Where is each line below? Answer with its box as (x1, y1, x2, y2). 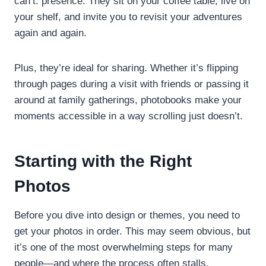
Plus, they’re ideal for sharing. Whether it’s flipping (14, 62, 238, 74)
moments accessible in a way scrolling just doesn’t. (14, 110, 243, 122)
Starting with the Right (14, 151, 192, 170)
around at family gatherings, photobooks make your (14, 94, 242, 106)
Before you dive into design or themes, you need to (14, 209, 240, 221)
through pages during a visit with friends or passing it (14, 78, 249, 90)
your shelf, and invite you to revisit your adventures (14, 11, 242, 23)
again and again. (14, 27, 87, 39)
